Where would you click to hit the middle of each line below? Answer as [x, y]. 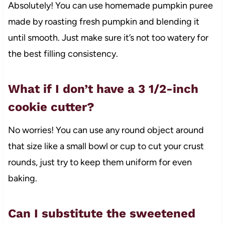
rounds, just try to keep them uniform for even [100, 162]
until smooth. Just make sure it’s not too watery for [108, 37]
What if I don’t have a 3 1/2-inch [103, 89]
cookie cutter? [51, 107]
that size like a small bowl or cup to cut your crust [106, 146]
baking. [22, 178]
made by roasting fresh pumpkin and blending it [103, 21]
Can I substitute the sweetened [101, 213]
